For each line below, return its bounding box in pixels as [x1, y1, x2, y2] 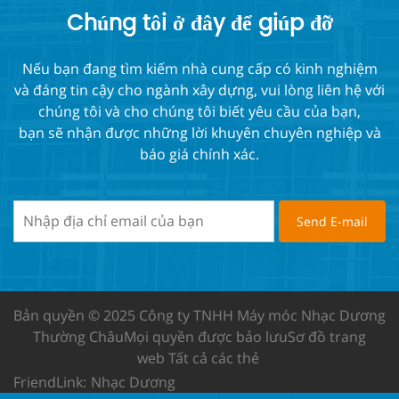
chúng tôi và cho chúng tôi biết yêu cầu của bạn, [38, 102, 361, 122]
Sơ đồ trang [288, 327, 366, 347]
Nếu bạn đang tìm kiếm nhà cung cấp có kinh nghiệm [21, 59, 378, 79]
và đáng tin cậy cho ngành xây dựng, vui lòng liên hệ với [14, 80, 385, 101]
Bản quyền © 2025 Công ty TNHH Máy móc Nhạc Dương [13, 305, 386, 326]
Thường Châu [33, 327, 124, 347]
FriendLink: [13, 372, 86, 393]
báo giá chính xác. [140, 144, 259, 165]
